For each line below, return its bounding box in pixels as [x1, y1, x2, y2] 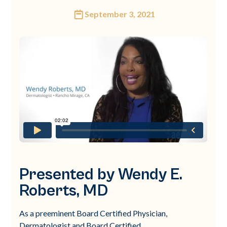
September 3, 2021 [84, 9, 155, 19]
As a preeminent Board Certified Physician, [19, 208, 168, 218]
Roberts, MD [19, 181, 108, 200]
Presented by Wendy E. [19, 165, 183, 184]
